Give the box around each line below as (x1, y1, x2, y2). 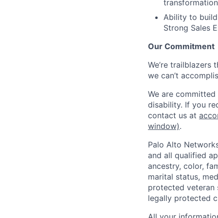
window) (148, 121, 180, 131)
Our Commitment (148, 41, 215, 51)
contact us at (148, 110, 199, 120)
